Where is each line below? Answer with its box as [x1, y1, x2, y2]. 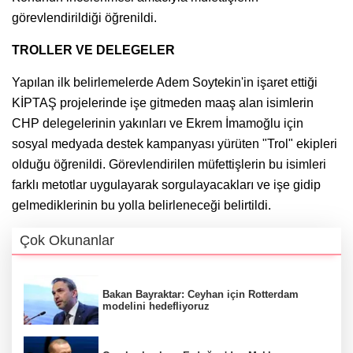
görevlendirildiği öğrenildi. [12, 10, 157, 24]
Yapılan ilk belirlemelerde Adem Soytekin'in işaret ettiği [12, 75, 318, 89]
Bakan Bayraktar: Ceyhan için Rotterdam [102, 288, 299, 300]
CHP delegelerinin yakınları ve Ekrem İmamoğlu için [12, 116, 303, 130]
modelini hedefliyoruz [102, 299, 210, 312]
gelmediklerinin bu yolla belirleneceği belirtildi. [12, 198, 271, 212]
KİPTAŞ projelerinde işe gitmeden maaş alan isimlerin [12, 95, 314, 110]
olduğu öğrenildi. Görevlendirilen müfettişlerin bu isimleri [12, 157, 326, 171]
